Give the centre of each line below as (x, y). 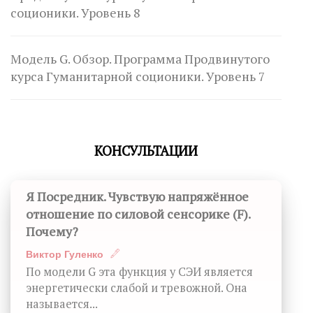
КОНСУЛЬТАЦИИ (146, 150)
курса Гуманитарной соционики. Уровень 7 (138, 76)
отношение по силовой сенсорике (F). (138, 214)
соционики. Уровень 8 (75, 13)
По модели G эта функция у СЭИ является (139, 271)
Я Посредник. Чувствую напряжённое (137, 196)
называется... (62, 304)
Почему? (52, 231)
